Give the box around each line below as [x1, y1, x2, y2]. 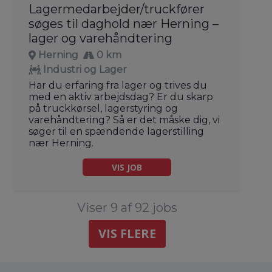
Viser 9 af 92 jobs [76, 200, 177, 215]
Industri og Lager [43, 63, 127, 75]
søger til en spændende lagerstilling [29, 125, 204, 137]
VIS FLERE [98, 225, 156, 242]
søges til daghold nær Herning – [29, 16, 219, 31]
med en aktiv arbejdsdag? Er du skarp [29, 90, 213, 103]
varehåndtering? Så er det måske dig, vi [29, 114, 220, 126]
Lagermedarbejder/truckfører [29, 1, 205, 16]
